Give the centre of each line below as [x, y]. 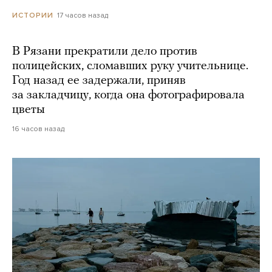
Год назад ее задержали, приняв [99, 81]
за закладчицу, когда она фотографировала [128, 96]
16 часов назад [38, 129]
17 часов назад [83, 15]
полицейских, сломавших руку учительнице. [130, 66]
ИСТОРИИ [33, 15]
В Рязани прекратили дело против [105, 52]
